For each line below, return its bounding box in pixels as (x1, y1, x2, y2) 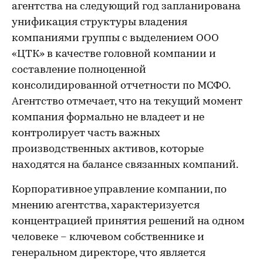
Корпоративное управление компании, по (12, 184, 227, 195)
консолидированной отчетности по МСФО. (12, 80, 230, 92)
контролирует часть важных (12, 128, 160, 139)
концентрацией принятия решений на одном (12, 216, 245, 227)
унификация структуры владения (12, 17, 187, 28)
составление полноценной (12, 65, 146, 76)
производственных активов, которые (12, 144, 204, 155)
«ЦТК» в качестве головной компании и (12, 49, 216, 60)
